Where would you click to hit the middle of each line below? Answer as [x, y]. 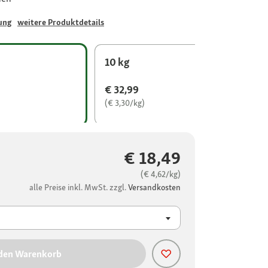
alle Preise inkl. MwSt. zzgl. [79, 188]
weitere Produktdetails [61, 22]
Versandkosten [154, 188]
